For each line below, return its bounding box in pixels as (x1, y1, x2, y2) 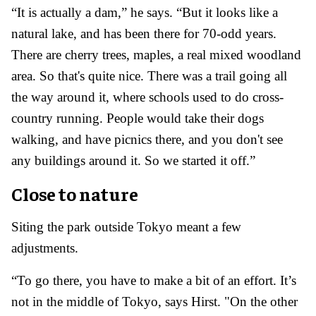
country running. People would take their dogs (11, 111, 264, 126)
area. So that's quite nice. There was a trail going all (11, 68, 287, 84)
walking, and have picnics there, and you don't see (11, 132, 283, 147)
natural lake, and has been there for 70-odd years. (11, 26, 276, 42)
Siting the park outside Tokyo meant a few (11, 219, 241, 235)
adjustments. (11, 241, 78, 256)
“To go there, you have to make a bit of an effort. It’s (11, 273, 296, 288)
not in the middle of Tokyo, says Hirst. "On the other (11, 294, 298, 310)
